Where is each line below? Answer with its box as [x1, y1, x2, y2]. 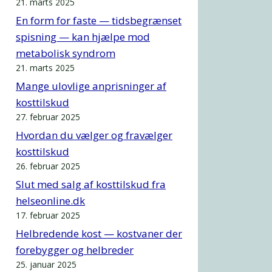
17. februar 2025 [16, 209, 80, 221]
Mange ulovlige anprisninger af [16, 78, 166, 93]
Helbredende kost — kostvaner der [16, 226, 182, 240]
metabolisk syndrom [16, 46, 115, 60]
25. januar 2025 [16, 258, 76, 270]
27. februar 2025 [16, 110, 80, 123]
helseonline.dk [16, 193, 85, 208]
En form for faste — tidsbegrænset [16, 13, 182, 27]
